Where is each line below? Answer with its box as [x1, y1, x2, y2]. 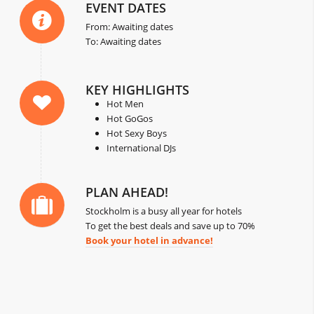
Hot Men [107, 97, 144, 111]
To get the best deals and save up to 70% [86, 219, 256, 233]
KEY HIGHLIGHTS [86, 81, 190, 99]
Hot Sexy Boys [107, 127, 168, 140]
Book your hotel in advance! [86, 234, 214, 247]
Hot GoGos [107, 112, 153, 125]
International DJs [107, 142, 177, 155]
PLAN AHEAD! [86, 184, 169, 201]
